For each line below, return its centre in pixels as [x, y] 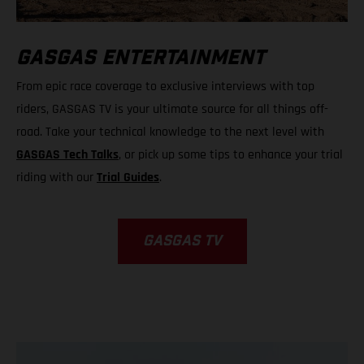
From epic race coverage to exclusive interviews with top [165, 87]
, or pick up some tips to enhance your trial [231, 155]
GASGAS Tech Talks [67, 155]
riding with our [56, 178]
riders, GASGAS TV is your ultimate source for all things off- [172, 110]
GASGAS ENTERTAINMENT [141, 58]
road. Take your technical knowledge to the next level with [170, 132]
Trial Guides [128, 178]
